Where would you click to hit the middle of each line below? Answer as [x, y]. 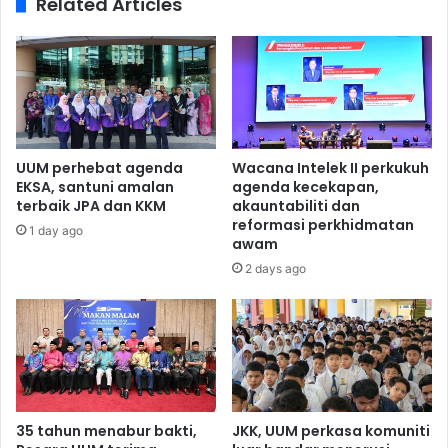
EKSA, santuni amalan [95, 187]
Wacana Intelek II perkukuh [330, 168]
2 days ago [275, 268]
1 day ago [56, 230]
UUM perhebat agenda [99, 168]
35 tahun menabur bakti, [106, 430]
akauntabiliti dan [296, 206]
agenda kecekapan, [305, 187]
